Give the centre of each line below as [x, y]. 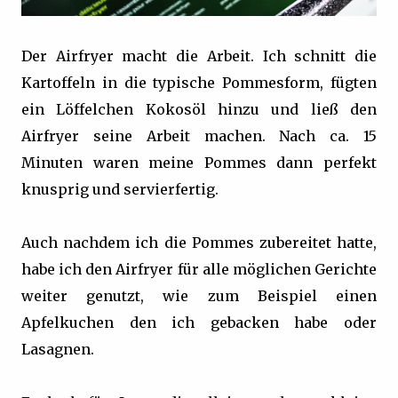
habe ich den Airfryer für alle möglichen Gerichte [199, 269]
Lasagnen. [58, 349]
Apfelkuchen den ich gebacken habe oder [199, 322]
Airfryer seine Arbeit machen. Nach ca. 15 [199, 135]
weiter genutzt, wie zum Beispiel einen [199, 295]
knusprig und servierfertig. [120, 189]
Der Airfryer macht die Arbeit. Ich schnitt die [199, 56]
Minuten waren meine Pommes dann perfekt [199, 162]
